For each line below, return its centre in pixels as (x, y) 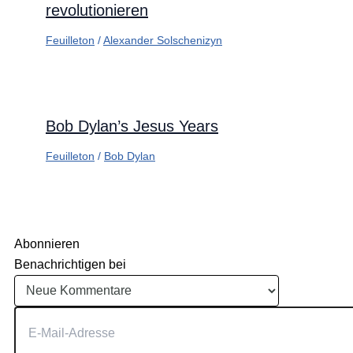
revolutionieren (97, 11)
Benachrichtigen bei (70, 265)
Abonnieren (47, 244)
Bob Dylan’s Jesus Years (132, 126)
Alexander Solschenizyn (163, 41)
